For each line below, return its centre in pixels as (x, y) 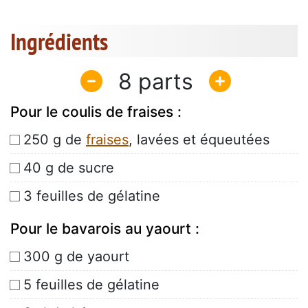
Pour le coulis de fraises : (96, 112)
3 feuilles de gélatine (92, 196)
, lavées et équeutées (199, 140)
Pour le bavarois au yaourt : (105, 229)
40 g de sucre (69, 168)
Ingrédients (59, 42)
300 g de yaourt (76, 257)
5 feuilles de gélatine (91, 285)
